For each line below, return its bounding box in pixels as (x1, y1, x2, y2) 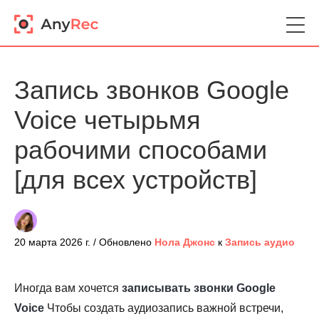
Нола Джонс (155, 236, 215, 248)
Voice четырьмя (14, 105, 201, 135)
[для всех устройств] (14, 165, 257, 194)
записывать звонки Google (122, 282, 276, 294)
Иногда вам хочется (14, 282, 122, 294)
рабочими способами (14, 135, 267, 164)
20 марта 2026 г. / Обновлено (14, 236, 152, 248)
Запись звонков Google (14, 75, 289, 105)
